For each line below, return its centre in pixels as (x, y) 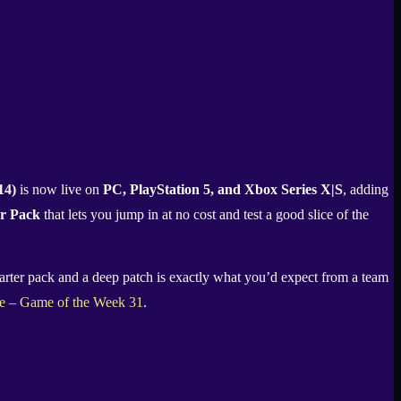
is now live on (60, 190)
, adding (366, 190)
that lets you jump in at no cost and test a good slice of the (205, 215)
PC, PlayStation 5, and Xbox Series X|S (223, 190)
